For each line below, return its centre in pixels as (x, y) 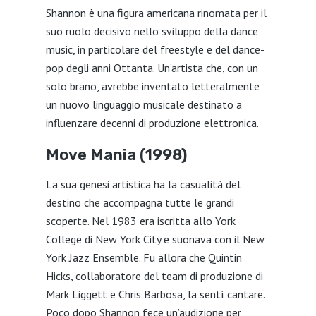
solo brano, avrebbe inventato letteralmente (152, 86)
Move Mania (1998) (116, 155)
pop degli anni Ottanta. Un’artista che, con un (152, 68)
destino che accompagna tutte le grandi (140, 202)
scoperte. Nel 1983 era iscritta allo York (140, 221)
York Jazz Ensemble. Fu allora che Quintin (144, 257)
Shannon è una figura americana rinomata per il (156, 13)
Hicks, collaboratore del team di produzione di (154, 276)
